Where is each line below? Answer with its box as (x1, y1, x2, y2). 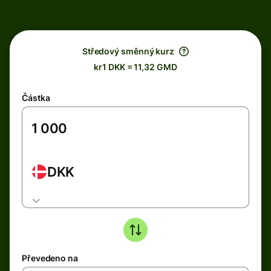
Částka (22, 93, 50, 103)
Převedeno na (22, 253, 78, 263)
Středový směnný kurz (82, 46, 175, 56)
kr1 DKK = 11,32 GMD (94, 62, 177, 72)
